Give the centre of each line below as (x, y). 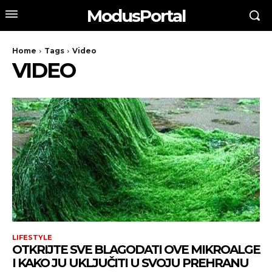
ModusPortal (136, 15)
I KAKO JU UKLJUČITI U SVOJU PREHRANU (130, 263)
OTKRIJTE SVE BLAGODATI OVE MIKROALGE (136, 250)
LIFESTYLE (32, 237)
